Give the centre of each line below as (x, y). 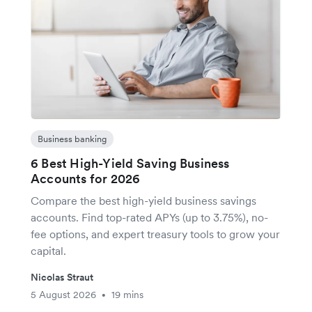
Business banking (72, 139)
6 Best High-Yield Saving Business (130, 164)
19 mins (127, 295)
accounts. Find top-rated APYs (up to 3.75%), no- (149, 218)
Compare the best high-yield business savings (143, 201)
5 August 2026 (63, 295)
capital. (48, 251)
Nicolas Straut (62, 278)
